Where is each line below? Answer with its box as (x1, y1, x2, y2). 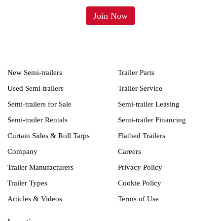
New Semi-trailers (7, 69, 62, 77)
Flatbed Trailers (118, 132, 165, 140)
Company (7, 147, 37, 156)
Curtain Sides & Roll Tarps (7, 132, 90, 140)
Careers (118, 147, 141, 156)
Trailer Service (118, 84, 162, 93)
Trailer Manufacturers (7, 163, 74, 172)
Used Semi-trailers (7, 84, 64, 93)
